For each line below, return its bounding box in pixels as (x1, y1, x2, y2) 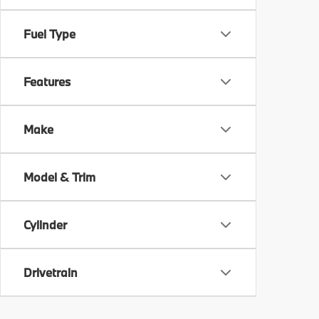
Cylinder (23, 217, 67, 232)
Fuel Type (23, 26, 75, 41)
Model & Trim (23, 169, 95, 184)
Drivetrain (23, 265, 78, 280)
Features (23, 74, 70, 89)
